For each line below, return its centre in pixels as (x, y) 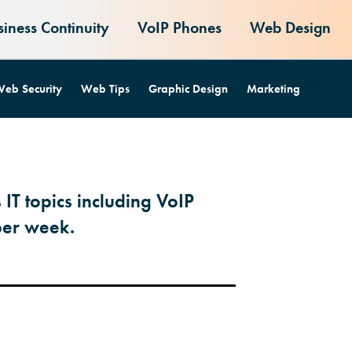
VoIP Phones (179, 27)
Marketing (273, 89)
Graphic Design (188, 89)
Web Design (290, 27)
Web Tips (105, 89)
